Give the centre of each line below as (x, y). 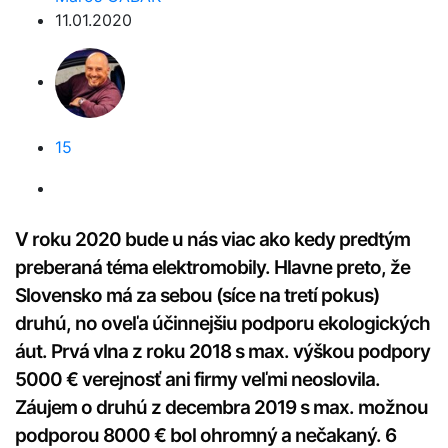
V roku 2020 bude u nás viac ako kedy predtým (212, 239)
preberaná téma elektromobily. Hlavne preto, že (212, 267)
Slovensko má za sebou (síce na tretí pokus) (197, 295)
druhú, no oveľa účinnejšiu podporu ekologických (222, 323)
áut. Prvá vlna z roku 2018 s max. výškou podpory (222, 351)
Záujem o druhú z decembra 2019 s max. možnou (221, 407)
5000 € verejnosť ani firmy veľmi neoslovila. (197, 379)
